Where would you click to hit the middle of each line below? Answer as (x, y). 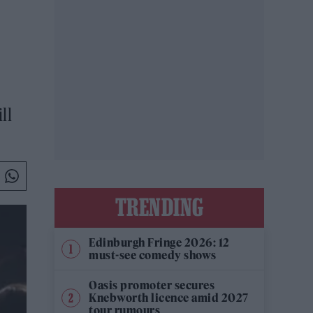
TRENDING (159, 207)
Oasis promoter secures (152, 285)
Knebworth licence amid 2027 (169, 298)
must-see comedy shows (153, 255)
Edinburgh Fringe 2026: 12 (159, 242)
